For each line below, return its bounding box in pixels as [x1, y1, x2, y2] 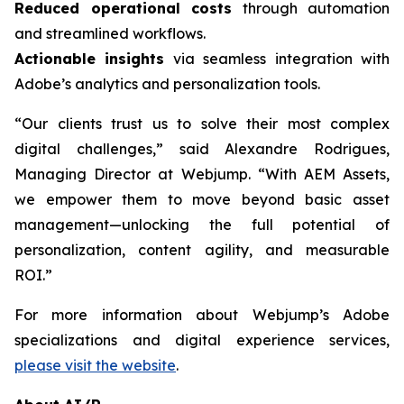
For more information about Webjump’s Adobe [14, 306, 390, 324]
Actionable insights [14, 50, 165, 68]
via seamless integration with [164, 50, 390, 68]
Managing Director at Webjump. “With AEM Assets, [14, 165, 390, 183]
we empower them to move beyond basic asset [14, 190, 390, 208]
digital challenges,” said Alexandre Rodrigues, [14, 140, 390, 158]
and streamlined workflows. [14, 24, 206, 42]
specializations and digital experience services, [14, 331, 390, 349]
